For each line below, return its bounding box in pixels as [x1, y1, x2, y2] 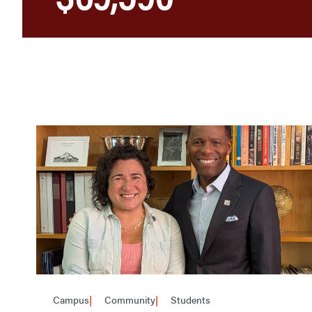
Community [102, 292, 155, 306]
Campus [53, 292, 89, 306]
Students [168, 292, 210, 306]
